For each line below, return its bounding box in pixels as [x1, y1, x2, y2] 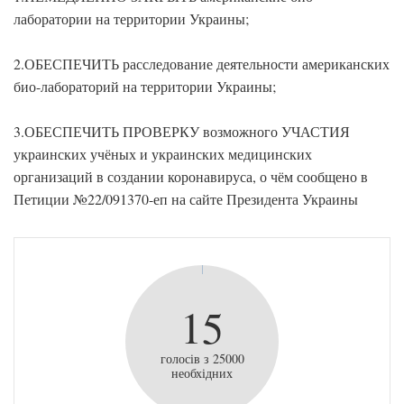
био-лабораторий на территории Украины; [14, 77, 276, 96]
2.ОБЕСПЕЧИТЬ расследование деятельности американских [14, 54, 390, 73]
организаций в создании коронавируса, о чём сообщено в [14, 167, 368, 186]
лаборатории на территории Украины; [14, 9, 249, 28]
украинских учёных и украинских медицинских [14, 144, 312, 163]
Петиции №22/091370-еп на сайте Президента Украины [14, 189, 358, 208]
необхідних [171, 364, 233, 381]
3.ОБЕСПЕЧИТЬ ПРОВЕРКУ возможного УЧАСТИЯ [14, 122, 350, 141]
